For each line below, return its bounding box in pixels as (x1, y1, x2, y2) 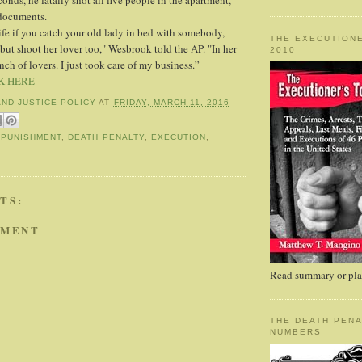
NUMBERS (270, 327, 322, 337)
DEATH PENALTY (68, 133, 145, 142)
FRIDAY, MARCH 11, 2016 (113, 97, 229, 107)
